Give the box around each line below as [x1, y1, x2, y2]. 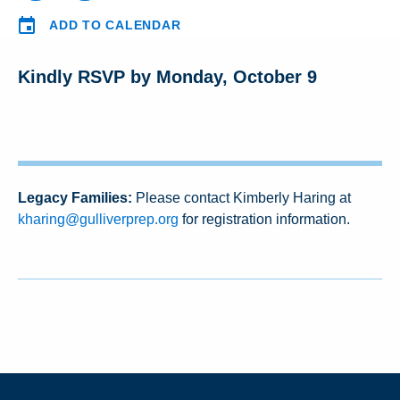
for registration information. [179, 212, 350, 227]
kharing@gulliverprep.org [18, 212, 179, 227]
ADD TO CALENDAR [49, 18, 181, 32]
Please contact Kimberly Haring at [132, 190, 351, 205]
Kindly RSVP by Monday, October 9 [18, 67, 317, 87]
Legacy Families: [18, 190, 132, 205]
